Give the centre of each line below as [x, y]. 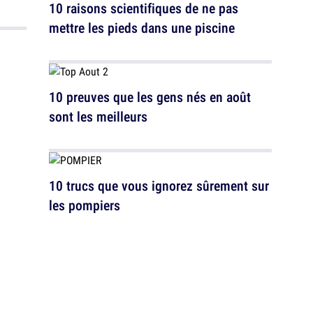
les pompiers [85, 205]
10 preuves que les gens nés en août [150, 97]
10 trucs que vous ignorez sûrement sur [159, 186]
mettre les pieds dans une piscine [142, 28]
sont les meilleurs [98, 117]
